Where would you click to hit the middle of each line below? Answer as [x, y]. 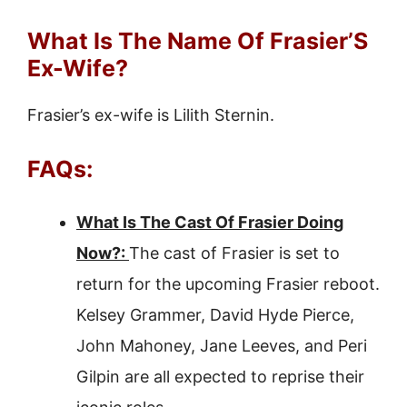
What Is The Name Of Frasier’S [198, 41]
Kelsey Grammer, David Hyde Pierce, [215, 315]
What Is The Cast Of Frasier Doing [210, 222]
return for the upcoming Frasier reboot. [228, 284]
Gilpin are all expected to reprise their [220, 377]
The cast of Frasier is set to [234, 253]
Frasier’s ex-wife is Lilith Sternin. [151, 115]
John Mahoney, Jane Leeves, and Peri [222, 346]
